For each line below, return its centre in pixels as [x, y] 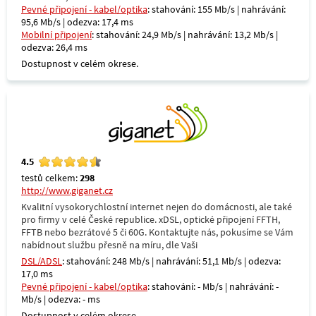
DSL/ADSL [42, 261]
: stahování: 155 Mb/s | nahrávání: [217, 9]
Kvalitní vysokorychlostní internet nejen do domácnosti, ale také [157, 207]
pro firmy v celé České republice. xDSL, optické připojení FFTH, [151, 219]
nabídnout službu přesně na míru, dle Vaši [109, 245]
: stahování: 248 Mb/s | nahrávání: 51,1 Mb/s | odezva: [171, 261]
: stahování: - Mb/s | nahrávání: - [213, 286]
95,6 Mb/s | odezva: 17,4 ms [77, 22]
